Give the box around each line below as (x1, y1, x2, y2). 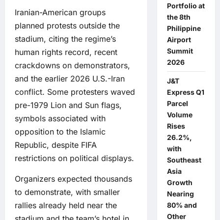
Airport (166, 35, 191, 44)
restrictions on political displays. (15, 153, 134, 164)
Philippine (166, 24, 201, 32)
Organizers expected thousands (15, 174, 132, 184)
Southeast (166, 156, 201, 164)
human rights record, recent (15, 47, 117, 57)
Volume (166, 110, 192, 119)
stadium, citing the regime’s (15, 34, 116, 44)
